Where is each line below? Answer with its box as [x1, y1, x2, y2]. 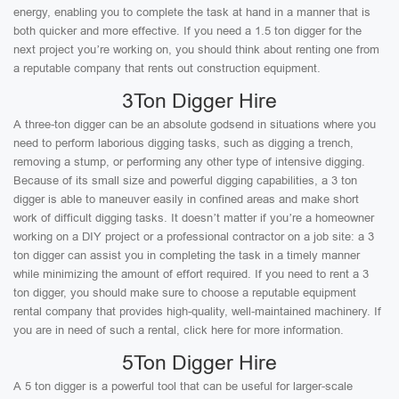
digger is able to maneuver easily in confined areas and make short [13, 192, 359, 206]
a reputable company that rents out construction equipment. [13, 61, 321, 75]
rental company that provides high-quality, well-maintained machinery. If [13, 305, 381, 318]
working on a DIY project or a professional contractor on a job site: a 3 [13, 230, 374, 243]
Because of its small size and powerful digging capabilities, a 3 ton [13, 174, 357, 187]
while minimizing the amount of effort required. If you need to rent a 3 [13, 267, 369, 281]
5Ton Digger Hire [122, 351, 277, 374]
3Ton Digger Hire [122, 89, 277, 112]
